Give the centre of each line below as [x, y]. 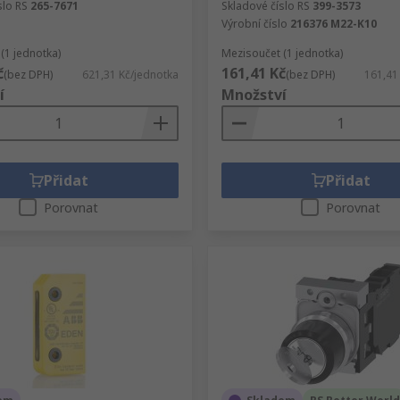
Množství [254, 95]
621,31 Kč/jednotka [130, 75]
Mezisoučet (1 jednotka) [282, 53]
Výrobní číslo [254, 24]
